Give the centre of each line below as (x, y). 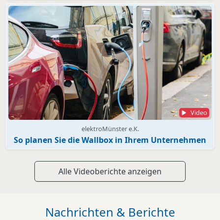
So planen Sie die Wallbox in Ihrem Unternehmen (110, 140)
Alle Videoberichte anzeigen (110, 172)
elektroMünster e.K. (110, 129)
